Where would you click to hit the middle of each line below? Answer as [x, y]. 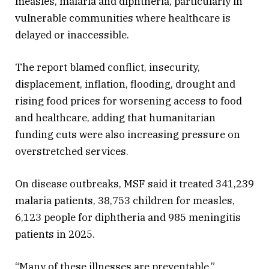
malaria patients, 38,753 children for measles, [125, 201]
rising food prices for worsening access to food [128, 101]
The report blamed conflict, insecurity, [107, 67]
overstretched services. [72, 151]
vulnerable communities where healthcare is [123, 18]
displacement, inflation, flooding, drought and [125, 84]
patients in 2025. [55, 234]
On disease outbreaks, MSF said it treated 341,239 [134, 184]
